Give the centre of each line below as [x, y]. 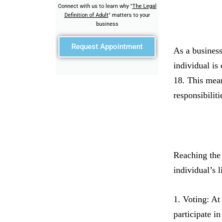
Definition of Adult [86, 15]
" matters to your [129, 15]
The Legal [144, 6]
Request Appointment [107, 47]
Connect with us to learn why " [95, 6]
